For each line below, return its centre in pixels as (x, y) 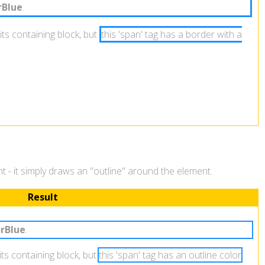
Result (43, 197)
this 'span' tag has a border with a (171, 34)
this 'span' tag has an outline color (170, 255)
